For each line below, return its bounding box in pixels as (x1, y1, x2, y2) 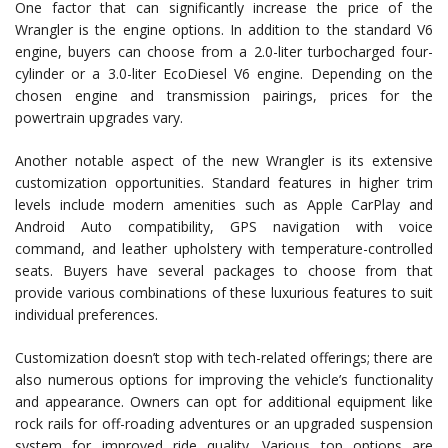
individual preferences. (15, 305, 158, 325)
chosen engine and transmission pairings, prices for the (15, 86, 433, 106)
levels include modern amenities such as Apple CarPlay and (15, 195, 433, 215)
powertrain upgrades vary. (15, 108, 183, 128)
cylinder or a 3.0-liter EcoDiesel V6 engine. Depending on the (15, 64, 433, 84)
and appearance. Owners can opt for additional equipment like (15, 392, 433, 412)
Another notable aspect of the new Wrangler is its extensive (15, 151, 433, 171)
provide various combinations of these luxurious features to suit (15, 283, 433, 303)
